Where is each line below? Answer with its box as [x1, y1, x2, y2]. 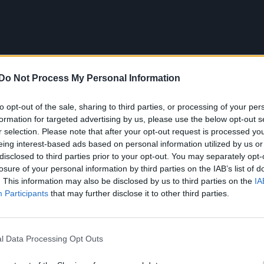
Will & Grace [189, 147, 241, 156]
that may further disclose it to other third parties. [48, 188, 229, 198]
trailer [124, 147, 150, 156]
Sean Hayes [36, 147, 85, 156]
